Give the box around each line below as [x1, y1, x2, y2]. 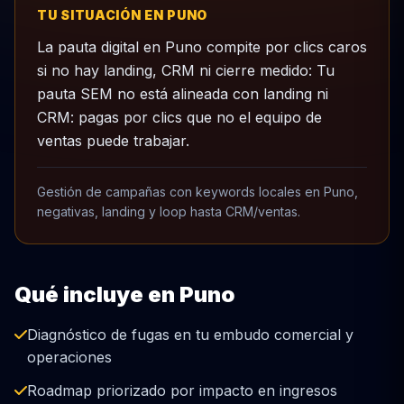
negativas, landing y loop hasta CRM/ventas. [37, 204, 300, 219]
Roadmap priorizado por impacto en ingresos [27, 381, 337, 399]
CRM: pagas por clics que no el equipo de [37, 108, 322, 126]
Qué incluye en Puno [14, 281, 235, 308]
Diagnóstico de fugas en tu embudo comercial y [27, 326, 353, 344]
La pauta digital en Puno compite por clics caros [37, 38, 367, 56]
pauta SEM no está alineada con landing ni [37, 85, 328, 103]
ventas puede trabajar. [37, 132, 189, 150]
